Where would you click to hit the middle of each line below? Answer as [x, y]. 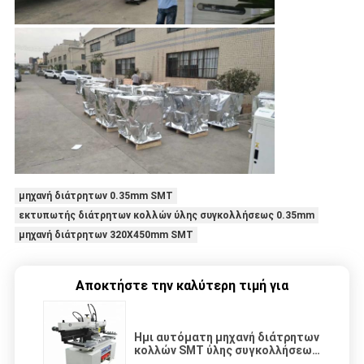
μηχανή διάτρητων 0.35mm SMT [95, 195]
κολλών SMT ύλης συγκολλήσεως [226, 350]
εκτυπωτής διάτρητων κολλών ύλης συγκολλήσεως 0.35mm [166, 215]
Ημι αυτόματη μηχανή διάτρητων [227, 337]
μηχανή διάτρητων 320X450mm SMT [106, 234]
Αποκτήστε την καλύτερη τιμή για [182, 285]
